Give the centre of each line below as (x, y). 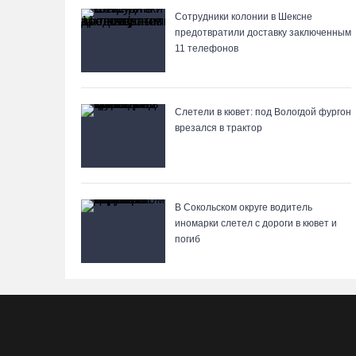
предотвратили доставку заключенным (263, 33)
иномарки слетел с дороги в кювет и (256, 223)
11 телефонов (207, 48)
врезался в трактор (219, 128)
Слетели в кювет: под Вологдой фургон (263, 112)
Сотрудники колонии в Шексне (244, 17)
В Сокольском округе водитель (244, 207)
